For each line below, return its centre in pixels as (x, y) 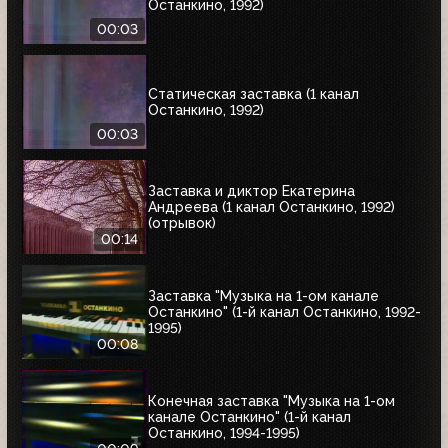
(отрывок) (182, 223)
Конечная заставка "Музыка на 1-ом (271, 401)
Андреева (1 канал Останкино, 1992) (271, 207)
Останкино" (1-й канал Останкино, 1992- (284, 312)
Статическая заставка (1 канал (253, 94)
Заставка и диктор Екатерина (251, 191)
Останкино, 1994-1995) (224, 433)
